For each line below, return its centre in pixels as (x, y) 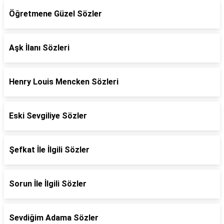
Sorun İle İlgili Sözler (48, 184)
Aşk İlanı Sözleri (39, 48)
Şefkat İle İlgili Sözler (49, 150)
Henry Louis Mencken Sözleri (64, 82)
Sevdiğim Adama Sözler (54, 218)
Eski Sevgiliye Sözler (48, 116)
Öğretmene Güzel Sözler (55, 14)
